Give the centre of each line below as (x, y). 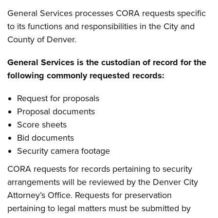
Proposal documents (56, 111)
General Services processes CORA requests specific (107, 13)
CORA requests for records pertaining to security (100, 169)
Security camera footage (64, 151)
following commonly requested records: (86, 75)
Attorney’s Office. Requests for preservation (90, 195)
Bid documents (46, 138)
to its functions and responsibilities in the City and (101, 26)
